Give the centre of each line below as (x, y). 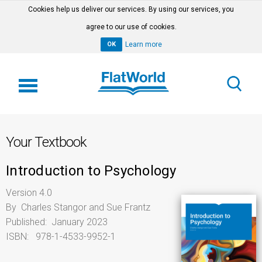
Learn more (143, 44)
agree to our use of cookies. (131, 27)
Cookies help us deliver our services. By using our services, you (131, 9)
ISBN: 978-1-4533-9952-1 (61, 237)
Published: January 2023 (57, 222)
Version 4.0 (29, 193)
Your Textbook (46, 142)
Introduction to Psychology (91, 171)
